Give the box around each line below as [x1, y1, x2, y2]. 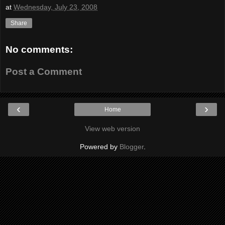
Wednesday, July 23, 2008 [14, 3, 97, 12]
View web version [85, 125, 140, 133]
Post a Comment [6, 66, 82, 77]
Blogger [119, 143, 144, 151]
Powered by [79, 143, 120, 151]
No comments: [6, 44, 73, 55]
